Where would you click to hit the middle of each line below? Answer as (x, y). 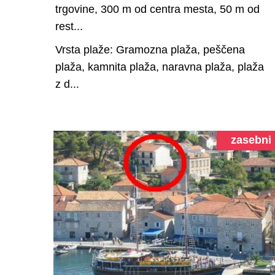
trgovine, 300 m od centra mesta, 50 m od (157, 9)
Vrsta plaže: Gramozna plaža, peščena (150, 49)
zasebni (251, 140)
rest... (69, 26)
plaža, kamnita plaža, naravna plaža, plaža (160, 67)
